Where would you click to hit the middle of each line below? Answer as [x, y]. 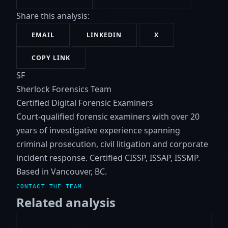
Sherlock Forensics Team [64, 89]
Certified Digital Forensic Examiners [85, 103]
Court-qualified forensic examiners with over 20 [108, 117]
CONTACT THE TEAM [49, 187]
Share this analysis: [53, 16]
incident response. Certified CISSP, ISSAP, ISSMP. [108, 158]
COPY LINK [51, 58]
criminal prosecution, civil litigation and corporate [112, 144]
